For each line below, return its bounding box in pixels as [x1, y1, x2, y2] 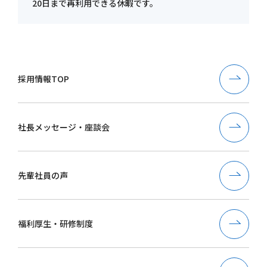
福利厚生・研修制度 [18, 218, 93, 230]
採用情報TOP [18, 73, 69, 85]
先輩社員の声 [18, 169, 68, 182]
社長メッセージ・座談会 [18, 121, 110, 133]
